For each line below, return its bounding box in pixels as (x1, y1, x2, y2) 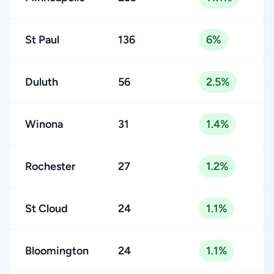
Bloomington (25, 244, 89, 257)
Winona (25, 117, 63, 131)
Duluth (25, 75, 58, 89)
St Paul (25, 33, 59, 46)
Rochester (25, 160, 76, 173)
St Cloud (25, 202, 68, 215)
